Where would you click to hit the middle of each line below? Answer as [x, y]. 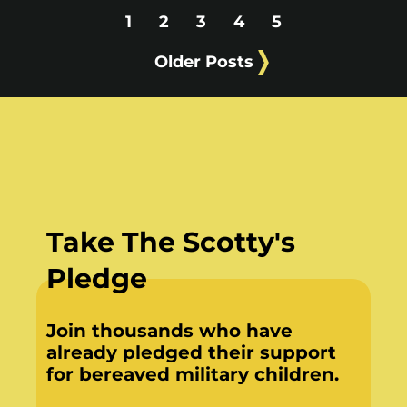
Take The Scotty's [170, 243]
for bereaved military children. [192, 375]
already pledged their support [191, 353]
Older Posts [203, 61]
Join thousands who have [169, 331]
